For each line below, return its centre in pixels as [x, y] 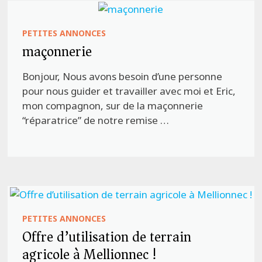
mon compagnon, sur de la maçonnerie [113, 105]
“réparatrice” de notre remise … [96, 120]
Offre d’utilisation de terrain [107, 237]
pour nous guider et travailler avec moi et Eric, [129, 91]
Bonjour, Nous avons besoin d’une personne [123, 76]
